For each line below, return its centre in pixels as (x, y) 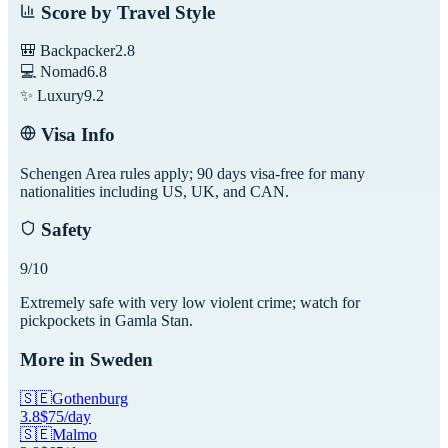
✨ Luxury (52, 96)
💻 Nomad (53, 72)
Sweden (121, 359)
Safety (64, 230)
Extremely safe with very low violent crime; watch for (190, 303)
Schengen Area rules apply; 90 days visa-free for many (192, 173)
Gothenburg (90, 398)
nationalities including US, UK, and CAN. (154, 191)
